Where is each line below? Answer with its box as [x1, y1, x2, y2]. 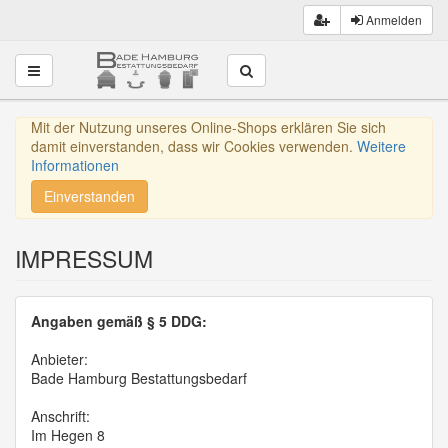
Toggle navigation [27, 58, 139, 79]
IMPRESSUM [15, 242, 153, 276]
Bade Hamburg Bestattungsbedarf [31, 368, 247, 389]
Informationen [31, 155, 119, 176]
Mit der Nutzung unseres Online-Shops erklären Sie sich [31, 117, 386, 138]
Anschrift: [31, 406, 90, 427]
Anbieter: [31, 349, 88, 370]
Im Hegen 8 [31, 425, 105, 446]
